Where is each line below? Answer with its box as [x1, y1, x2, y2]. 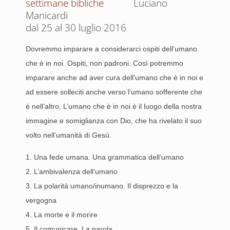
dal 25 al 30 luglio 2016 [26, 21, 126, 34]
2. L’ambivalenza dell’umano [26, 167, 118, 176]
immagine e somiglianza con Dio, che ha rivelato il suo [26, 117, 202, 125]
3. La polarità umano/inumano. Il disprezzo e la [26, 182, 178, 190]
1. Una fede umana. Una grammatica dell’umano [26, 153, 184, 161]
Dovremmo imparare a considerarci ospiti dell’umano [26, 45, 197, 53]
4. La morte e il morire [26, 210, 98, 219]
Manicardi [26, 9, 68, 22]
